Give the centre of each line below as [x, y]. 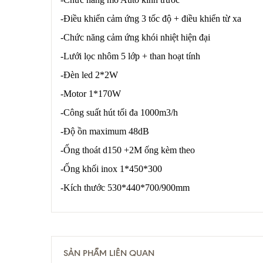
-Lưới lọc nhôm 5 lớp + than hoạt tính [130, 56]
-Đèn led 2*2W [89, 75]
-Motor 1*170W [91, 94]
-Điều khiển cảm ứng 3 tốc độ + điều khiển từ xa [151, 19]
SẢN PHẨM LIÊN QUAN [109, 253]
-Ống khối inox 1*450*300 [111, 169]
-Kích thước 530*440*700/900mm [125, 188]
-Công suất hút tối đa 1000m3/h [119, 113]
